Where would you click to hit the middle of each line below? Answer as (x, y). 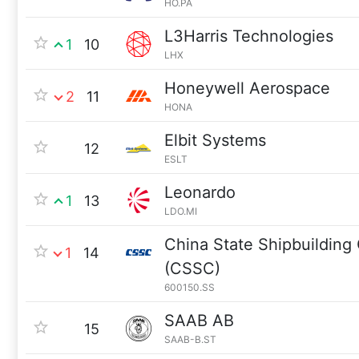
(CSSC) (192, 268)
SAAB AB (199, 321)
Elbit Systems (215, 140)
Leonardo (200, 192)
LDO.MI (181, 211)
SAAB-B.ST (190, 339)
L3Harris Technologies (249, 36)
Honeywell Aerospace (247, 88)
